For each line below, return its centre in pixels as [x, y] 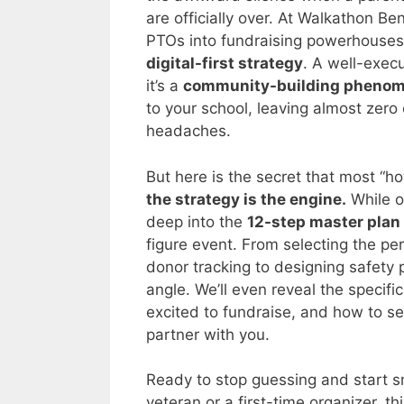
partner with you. [208, 334]
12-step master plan [324, 221]
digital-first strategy [225, 64]
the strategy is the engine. [246, 199]
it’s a [165, 86]
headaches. [188, 131]
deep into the [197, 221]
